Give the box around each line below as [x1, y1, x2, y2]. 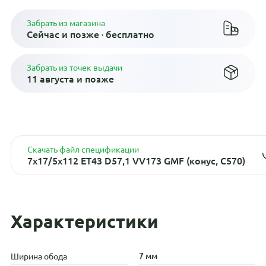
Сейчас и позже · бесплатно [26, 27, 154, 40]
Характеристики [10, 210, 159, 232]
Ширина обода [10, 250, 67, 261]
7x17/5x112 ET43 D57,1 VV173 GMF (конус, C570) [27, 153, 245, 167]
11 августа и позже [26, 71, 114, 85]
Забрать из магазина [26, 17, 105, 28]
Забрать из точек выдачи [26, 61, 122, 72]
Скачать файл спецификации [27, 143, 139, 154]
